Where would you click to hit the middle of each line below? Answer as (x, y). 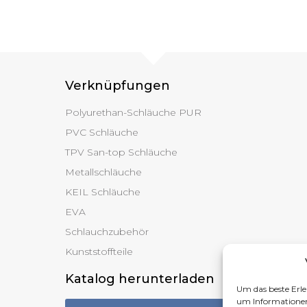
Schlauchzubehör (107, 231)
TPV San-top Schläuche (121, 152)
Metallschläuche (103, 172)
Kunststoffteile (99, 251)
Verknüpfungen (117, 85)
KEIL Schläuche (102, 192)
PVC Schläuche (101, 132)
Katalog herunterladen (139, 279)
